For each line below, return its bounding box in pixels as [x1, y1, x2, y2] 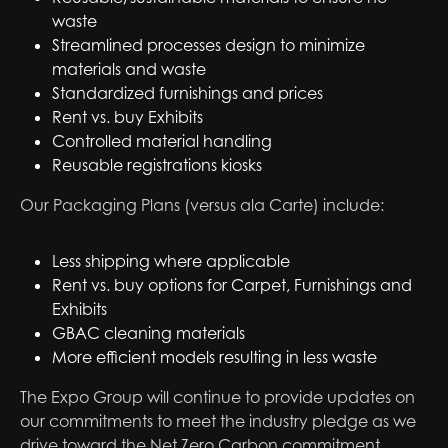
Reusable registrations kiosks [52, 155, 262, 176]
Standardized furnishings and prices [52, 83, 323, 104]
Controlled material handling [52, 131, 272, 152]
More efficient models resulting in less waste [52, 347, 377, 368]
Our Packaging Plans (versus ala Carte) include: [20, 195, 384, 216]
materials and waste [52, 59, 206, 80]
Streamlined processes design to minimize [52, 35, 365, 56]
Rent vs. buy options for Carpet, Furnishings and [52, 275, 412, 296]
